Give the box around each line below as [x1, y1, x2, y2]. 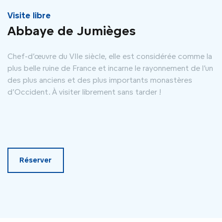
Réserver [19, 156, 52, 165]
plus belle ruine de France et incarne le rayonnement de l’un [7, 63, 213, 73]
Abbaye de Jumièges [7, 23, 136, 38]
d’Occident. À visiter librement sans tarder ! [7, 87, 161, 97]
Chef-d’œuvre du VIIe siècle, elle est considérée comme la [7, 51, 212, 61]
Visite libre [7, 10, 51, 20]
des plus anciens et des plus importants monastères [7, 75, 192, 85]
